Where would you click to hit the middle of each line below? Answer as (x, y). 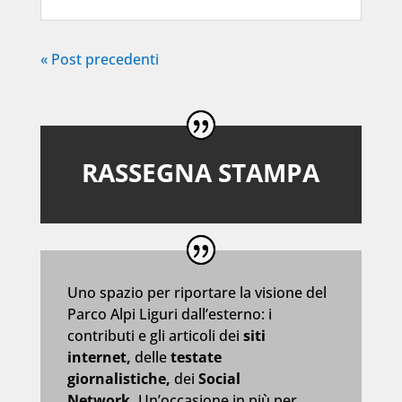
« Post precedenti (99, 59)
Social (219, 379)
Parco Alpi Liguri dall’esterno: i (169, 315)
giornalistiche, (120, 379)
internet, (100, 358)
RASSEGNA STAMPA (201, 172)
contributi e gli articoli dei (155, 336)
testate (194, 358)
